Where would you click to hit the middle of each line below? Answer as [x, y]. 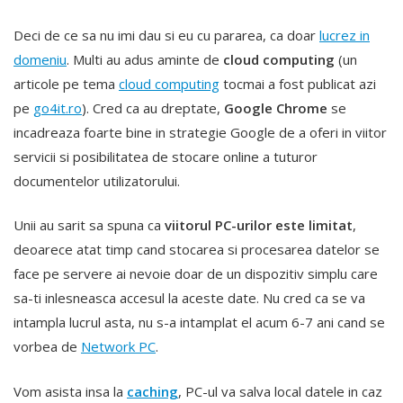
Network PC [118, 346]
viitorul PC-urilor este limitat [259, 225]
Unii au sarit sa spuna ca [89, 225]
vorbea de [47, 346]
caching [152, 391]
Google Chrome [276, 107]
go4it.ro [58, 107]
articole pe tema [66, 83]
